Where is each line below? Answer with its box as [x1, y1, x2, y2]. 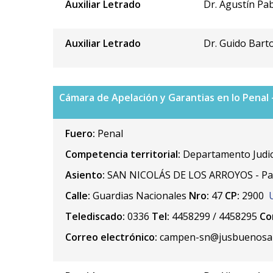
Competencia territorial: [65, 147, 183, 161]
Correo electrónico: [65, 230, 157, 244]
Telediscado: [65, 209, 125, 223]
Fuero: [65, 126, 97, 140]
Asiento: [65, 168, 105, 182]
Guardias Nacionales [90, 188, 189, 202]
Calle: [65, 188, 90, 202]
